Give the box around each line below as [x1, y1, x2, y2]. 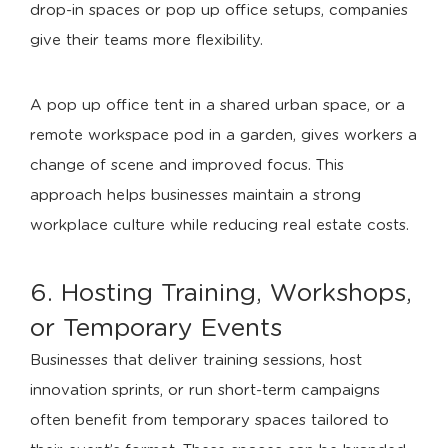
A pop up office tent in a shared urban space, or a [30, 98, 405, 113]
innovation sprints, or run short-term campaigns [30, 383, 380, 398]
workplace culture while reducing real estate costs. [30, 218, 409, 233]
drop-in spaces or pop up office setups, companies [30, 3, 408, 18]
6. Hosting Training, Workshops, [30, 281, 412, 306]
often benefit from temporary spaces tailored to [30, 413, 389, 428]
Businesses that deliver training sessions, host [30, 353, 362, 368]
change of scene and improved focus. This [30, 158, 344, 173]
